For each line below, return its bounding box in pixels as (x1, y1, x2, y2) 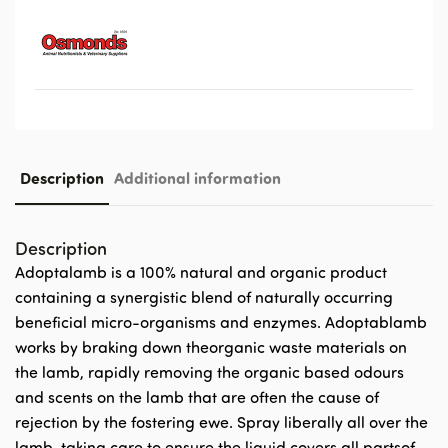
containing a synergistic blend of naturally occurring (15, 287, 393, 307)
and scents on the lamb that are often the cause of (15, 387, 379, 407)
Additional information (114, 167, 281, 188)
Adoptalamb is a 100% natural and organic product (15, 262, 387, 282)
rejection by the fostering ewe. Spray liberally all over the (15, 412, 428, 432)
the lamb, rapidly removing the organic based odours (15, 362, 404, 382)
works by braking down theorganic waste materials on (15, 337, 407, 357)
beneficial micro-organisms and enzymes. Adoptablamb (15, 312, 427, 332)
